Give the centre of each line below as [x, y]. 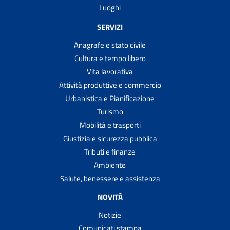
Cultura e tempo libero [110, 58]
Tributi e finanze [110, 151]
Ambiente [110, 165]
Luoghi [110, 7]
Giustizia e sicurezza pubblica [110, 138]
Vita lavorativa [110, 71]
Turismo [110, 111]
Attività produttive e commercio [110, 85]
